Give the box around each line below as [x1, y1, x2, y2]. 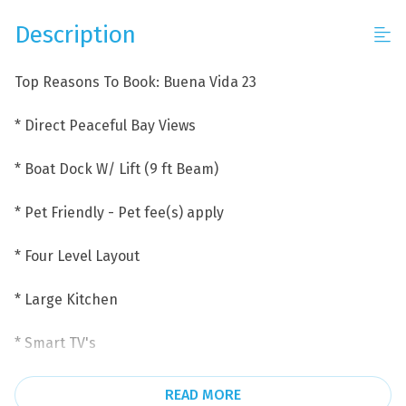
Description [14, 19, 136, 49]
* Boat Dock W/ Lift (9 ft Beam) [14, 159, 218, 178]
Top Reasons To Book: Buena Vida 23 [14, 72, 256, 91]
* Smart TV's [14, 333, 96, 352]
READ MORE [165, 385, 241, 403]
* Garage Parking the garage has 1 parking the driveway [14, 377, 387, 395]
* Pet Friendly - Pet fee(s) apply [14, 203, 224, 221]
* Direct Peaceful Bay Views [14, 116, 196, 134]
